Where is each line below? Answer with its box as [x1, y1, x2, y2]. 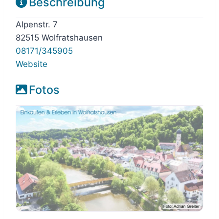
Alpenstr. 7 [16, 20, 58, 29]
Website [16, 59, 47, 69]
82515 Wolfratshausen [16, 33, 103, 43]
